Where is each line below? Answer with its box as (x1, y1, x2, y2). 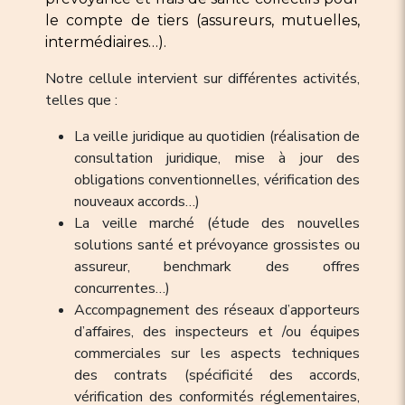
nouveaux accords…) (74, 191, 200, 212)
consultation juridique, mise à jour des (74, 147, 360, 168)
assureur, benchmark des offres (74, 256, 360, 277)
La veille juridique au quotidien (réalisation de (74, 126, 360, 146)
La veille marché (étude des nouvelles (74, 212, 360, 233)
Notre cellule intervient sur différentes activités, (45, 68, 360, 89)
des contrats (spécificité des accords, (74, 364, 360, 385)
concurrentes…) (74, 278, 170, 298)
